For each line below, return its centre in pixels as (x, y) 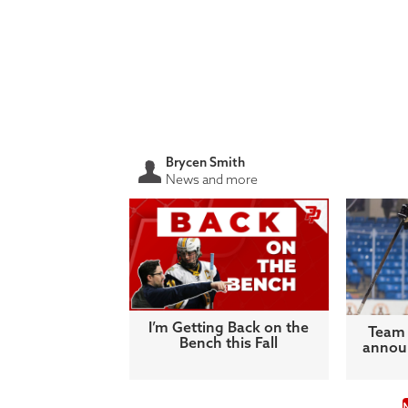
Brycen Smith (205, 163)
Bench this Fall (229, 343)
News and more (212, 179)
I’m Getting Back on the (229, 327)
